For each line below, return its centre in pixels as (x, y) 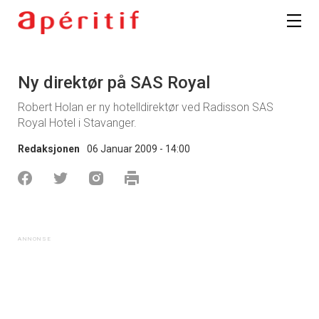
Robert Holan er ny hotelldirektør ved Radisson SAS (146, 108)
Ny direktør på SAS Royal (114, 83)
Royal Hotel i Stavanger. (77, 123)
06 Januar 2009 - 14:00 (138, 149)
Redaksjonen (49, 149)
